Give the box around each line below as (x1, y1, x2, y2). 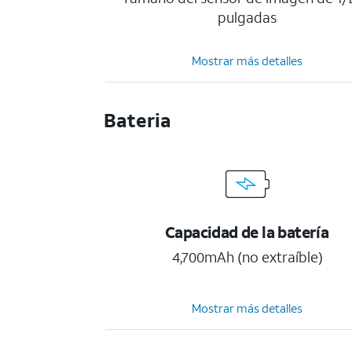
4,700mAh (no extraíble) (171, 247, 323, 266)
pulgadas (218, 8, 277, 27)
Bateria (104, 108, 172, 133)
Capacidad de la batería (164, 222, 329, 242)
